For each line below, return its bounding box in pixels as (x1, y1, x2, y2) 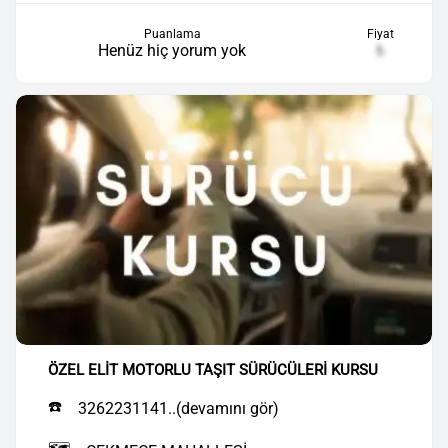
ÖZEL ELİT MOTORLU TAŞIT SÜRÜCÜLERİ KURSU (48, 361, 378, 379)
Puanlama (143, 27, 201, 41)
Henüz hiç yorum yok (98, 41, 246, 60)
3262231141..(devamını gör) (78, 399, 279, 418)
